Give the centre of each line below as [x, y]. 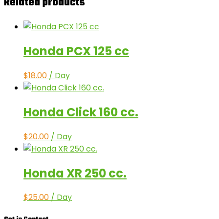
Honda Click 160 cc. [81, 112]
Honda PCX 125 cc [76, 51]
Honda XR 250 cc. [75, 173]
